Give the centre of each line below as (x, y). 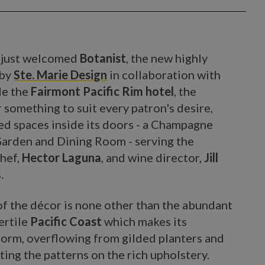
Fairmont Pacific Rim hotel (103, 91)
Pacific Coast (66, 221)
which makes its (145, 221)
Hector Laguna (62, 157)
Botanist (103, 58)
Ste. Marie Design (61, 75)
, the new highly (167, 58)
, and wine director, (153, 157)
